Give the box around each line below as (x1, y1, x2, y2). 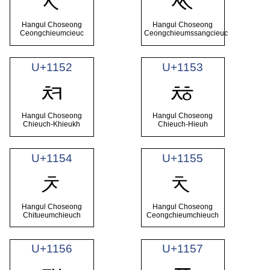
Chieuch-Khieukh (23, 120, 81, 129)
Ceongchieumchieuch (146, 211, 219, 219)
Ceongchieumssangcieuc (144, 29, 228, 38)
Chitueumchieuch (22, 211, 81, 219)
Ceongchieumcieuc (19, 29, 84, 38)
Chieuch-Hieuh (157, 120, 208, 129)
